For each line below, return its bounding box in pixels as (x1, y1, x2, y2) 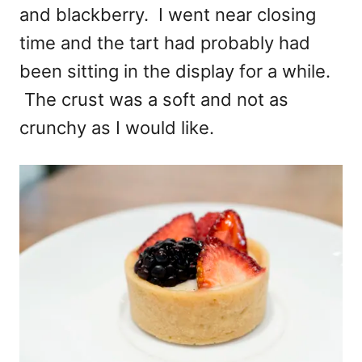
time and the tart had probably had (19, 32, 310, 53)
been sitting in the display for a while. (19, 60, 330, 82)
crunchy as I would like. (19, 116, 214, 138)
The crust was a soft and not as (19, 88, 288, 110)
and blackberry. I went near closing (19, 3, 316, 25)
